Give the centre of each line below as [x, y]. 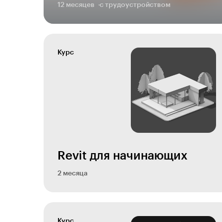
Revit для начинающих [122, 156]
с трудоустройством [135, 5]
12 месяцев [76, 5]
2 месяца [73, 173]
